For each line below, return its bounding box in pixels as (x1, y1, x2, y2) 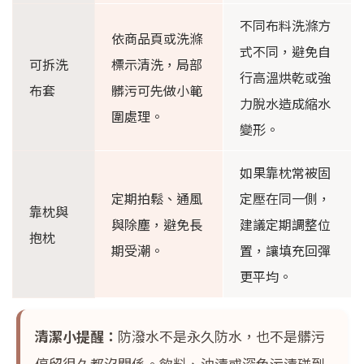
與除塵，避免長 (111, 214, 202, 235)
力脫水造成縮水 (240, 93, 331, 114)
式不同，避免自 (240, 41, 331, 62)
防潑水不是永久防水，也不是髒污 (118, 326, 325, 347)
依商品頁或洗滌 (111, 28, 202, 49)
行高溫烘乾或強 (240, 67, 331, 88)
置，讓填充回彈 (240, 240, 331, 261)
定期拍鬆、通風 (111, 188, 202, 209)
